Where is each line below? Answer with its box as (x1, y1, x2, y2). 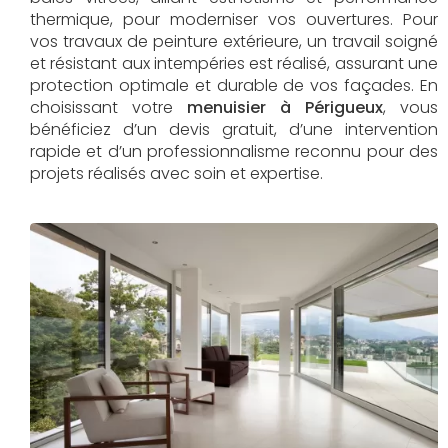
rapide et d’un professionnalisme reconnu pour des (30, 140, 438, 163)
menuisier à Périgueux (187, 96, 383, 119)
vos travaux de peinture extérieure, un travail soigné (30, 30, 438, 53)
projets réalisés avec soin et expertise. (30, 162, 323, 185)
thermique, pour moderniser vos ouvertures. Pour (30, 8, 438, 31)
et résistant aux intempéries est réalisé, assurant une (30, 52, 438, 75)
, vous (383, 96, 438, 119)
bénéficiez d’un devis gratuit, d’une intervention (30, 118, 438, 141)
